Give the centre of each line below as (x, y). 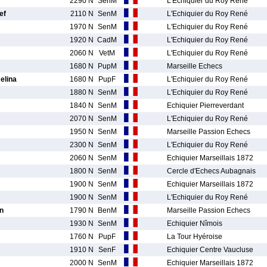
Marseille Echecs (195, 66)
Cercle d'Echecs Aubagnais (211, 171)
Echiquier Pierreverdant (205, 105)
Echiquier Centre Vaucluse (210, 250)
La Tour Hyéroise (195, 237)
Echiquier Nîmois (195, 223)
